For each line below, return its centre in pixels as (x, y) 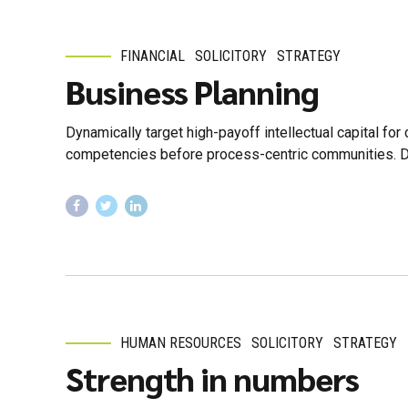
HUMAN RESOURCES (181, 343)
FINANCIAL (153, 56)
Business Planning (192, 91)
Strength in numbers (212, 377)
